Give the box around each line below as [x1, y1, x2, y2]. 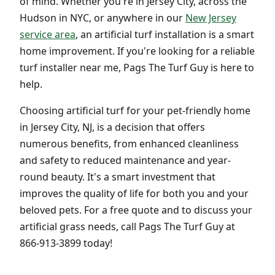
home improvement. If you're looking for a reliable [20, 44, 255, 58]
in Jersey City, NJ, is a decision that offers [20, 120, 205, 134]
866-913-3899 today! [20, 236, 112, 250]
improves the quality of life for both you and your [20, 186, 249, 200]
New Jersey [185, 10, 236, 25]
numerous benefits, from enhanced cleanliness [20, 136, 239, 150]
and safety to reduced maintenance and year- [20, 153, 231, 167]
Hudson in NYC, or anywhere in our [20, 10, 185, 25]
